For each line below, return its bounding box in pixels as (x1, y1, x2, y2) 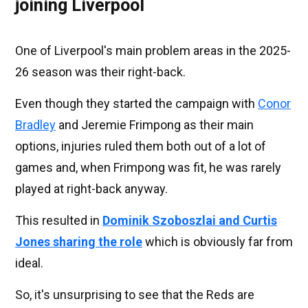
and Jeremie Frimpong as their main (56, 118, 254, 133)
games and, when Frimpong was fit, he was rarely (15, 160, 281, 175)
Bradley (15, 118, 56, 133)
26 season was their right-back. (15, 65, 186, 80)
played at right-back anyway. (15, 181, 168, 197)
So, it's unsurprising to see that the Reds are (15, 287, 254, 302)
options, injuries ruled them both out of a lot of (15, 139, 266, 154)
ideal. (15, 256, 43, 271)
